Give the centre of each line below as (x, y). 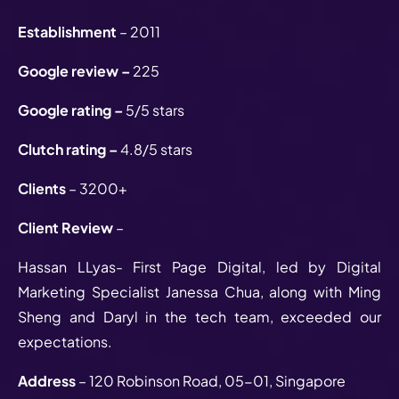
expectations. (65, 341)
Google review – (75, 70)
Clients (43, 188)
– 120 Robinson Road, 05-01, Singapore (212, 380)
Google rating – (72, 110)
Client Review (67, 227)
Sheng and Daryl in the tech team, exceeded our (199, 316)
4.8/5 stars (156, 149)
